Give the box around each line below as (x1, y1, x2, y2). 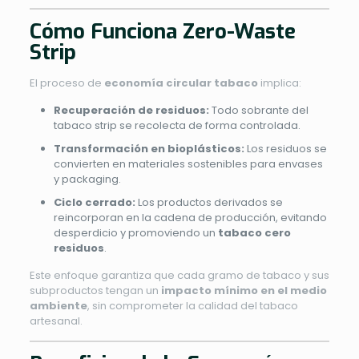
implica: (257, 75, 301, 91)
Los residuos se (244, 140, 327, 156)
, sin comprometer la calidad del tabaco (87, 297, 298, 313)
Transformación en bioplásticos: (53, 140, 244, 156)
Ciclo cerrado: (53, 194, 135, 210)
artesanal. (29, 313, 83, 329)
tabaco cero (217, 224, 291, 240)
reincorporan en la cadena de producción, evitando (53, 209, 327, 225)
